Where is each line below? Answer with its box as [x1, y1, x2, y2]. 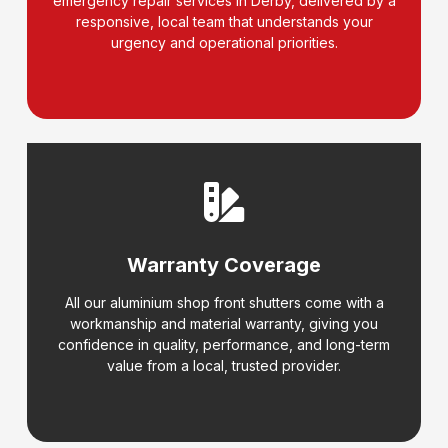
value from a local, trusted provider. [107, 357, 341, 375]
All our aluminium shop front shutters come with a [64, 294, 384, 312]
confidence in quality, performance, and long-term [58, 336, 390, 354]
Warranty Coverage [127, 253, 321, 278]
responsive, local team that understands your [75, 13, 373, 31]
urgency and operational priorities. [110, 34, 338, 52]
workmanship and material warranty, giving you [70, 315, 378, 333]
